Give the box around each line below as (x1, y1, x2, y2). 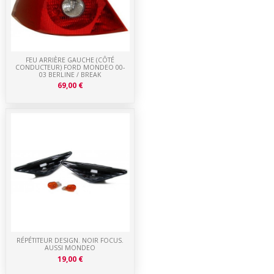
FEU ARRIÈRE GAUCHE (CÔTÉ (26, 55, 115, 64)
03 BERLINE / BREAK (39, 70, 102, 79)
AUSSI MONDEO (45, 243, 96, 252)
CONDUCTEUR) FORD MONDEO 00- (15, 62, 125, 72)
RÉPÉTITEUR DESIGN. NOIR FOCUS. (17, 235, 124, 245)
